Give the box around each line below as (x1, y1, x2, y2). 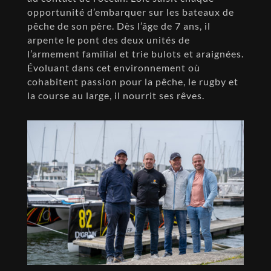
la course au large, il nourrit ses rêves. (27, 90, 204, 102)
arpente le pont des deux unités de (27, 34, 190, 46)
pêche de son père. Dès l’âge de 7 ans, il (27, 20, 211, 32)
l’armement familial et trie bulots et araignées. (27, 48, 244, 60)
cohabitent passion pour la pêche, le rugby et (27, 76, 238, 88)
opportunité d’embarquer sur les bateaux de (27, 6, 234, 18)
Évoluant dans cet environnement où (27, 62, 200, 74)
